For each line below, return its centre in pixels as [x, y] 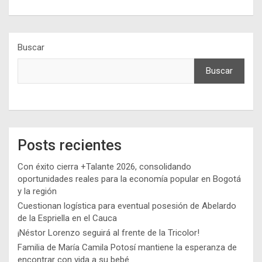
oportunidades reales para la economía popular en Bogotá [129, 179]
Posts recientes [70, 146]
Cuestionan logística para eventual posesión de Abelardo [127, 206]
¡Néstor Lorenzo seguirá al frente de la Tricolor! [108, 233]
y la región [37, 192]
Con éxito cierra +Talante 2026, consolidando [104, 167]
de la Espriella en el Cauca [67, 218]
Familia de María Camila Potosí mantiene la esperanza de [127, 248]
